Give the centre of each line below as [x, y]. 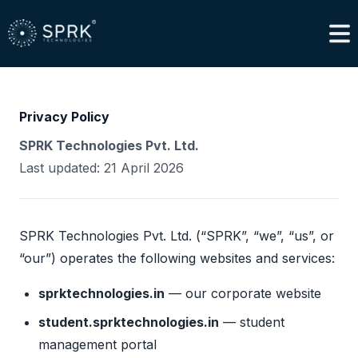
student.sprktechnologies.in [129, 322]
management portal [97, 345]
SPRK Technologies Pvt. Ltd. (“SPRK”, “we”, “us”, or [177, 236]
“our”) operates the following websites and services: [177, 259]
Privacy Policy [64, 117]
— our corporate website [243, 294]
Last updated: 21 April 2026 [101, 168]
